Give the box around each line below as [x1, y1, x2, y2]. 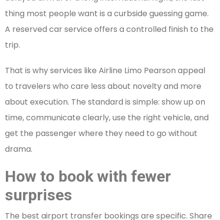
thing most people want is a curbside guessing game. [5, 8, 209, 20]
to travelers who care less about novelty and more [5, 81, 201, 92]
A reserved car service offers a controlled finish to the [5, 24, 214, 35]
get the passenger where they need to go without [5, 128, 197, 139]
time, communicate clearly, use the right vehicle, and [5, 112, 209, 124]
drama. [5, 143, 32, 155]
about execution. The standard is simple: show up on [5, 96, 205, 108]
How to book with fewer [5, 167, 171, 186]
